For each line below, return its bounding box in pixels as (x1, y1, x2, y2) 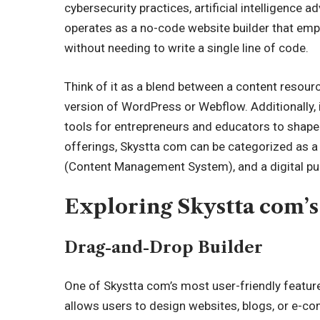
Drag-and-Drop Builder (64, 237, 264, 257)
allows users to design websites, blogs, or (64, 299, 292, 313)
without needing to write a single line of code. (64, 41, 309, 55)
